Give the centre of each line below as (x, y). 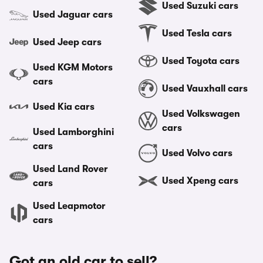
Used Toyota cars (201, 61)
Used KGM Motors (73, 68)
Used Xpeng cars (200, 181)
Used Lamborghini (73, 132)
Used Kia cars (64, 107)
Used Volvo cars (197, 153)
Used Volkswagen (201, 114)
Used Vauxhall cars (205, 89)
